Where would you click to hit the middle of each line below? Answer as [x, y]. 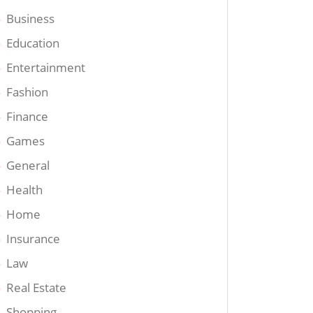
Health [25, 190]
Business [31, 19]
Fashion [28, 92]
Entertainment [46, 68]
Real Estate [37, 288]
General [28, 166]
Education [33, 43]
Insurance [34, 239]
